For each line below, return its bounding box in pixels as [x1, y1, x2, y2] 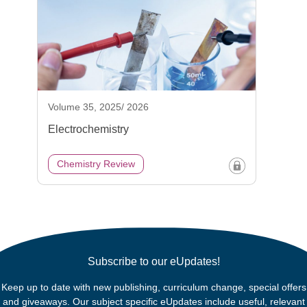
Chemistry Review [57, 158, 135, 170]
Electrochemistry [48, 123, 129, 136]
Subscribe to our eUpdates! [87, 256, 220, 268]
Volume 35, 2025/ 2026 [48, 101, 149, 113]
